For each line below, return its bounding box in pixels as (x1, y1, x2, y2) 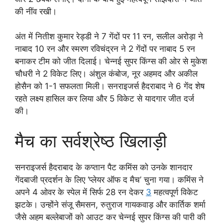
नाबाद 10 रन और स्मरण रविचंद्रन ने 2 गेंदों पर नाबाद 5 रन (15, 44, 195, 54)
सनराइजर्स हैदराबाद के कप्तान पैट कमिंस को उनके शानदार (15, 162, 192, 172)
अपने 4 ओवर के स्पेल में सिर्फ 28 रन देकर (15, 187, 146, 197)
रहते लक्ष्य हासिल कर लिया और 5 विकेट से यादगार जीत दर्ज (15, 94, 194, 104)
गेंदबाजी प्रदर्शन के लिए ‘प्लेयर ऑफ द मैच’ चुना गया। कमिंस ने (15, 174, 204, 185)
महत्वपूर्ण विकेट (151, 187, 198, 197)
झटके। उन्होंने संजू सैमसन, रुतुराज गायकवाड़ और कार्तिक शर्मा (15, 199, 206, 210)
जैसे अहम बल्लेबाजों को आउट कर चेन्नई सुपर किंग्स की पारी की (15, 212, 206, 222)
